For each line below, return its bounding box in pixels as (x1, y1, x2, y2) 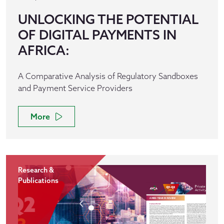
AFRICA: (18, 42, 69, 58)
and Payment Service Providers (18, 83, 132, 93)
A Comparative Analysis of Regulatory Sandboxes (18, 71, 198, 81)
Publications (18, 176, 58, 185)
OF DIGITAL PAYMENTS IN (18, 26, 176, 43)
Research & (18, 165, 54, 174)
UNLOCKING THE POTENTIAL (18, 11, 198, 27)
